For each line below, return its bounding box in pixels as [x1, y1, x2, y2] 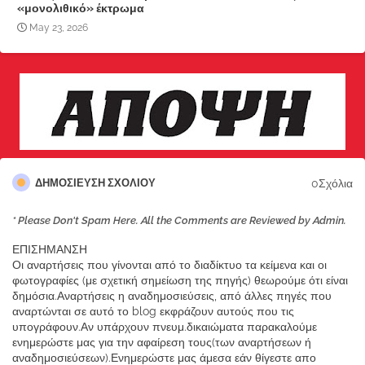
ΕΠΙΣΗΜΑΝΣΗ [12, 243, 87, 257]
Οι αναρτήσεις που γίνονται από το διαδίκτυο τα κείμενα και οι [12, 258, 327, 272]
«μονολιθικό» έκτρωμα [17, 2, 144, 15]
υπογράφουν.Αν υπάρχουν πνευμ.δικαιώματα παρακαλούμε [12, 320, 317, 334]
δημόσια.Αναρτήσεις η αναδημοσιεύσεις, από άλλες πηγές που [12, 289, 332, 303]
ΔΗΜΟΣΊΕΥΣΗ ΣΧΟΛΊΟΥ [35, 177, 156, 190]
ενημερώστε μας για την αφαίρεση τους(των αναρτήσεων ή [12, 336, 311, 350]
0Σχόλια [311, 176, 353, 190]
